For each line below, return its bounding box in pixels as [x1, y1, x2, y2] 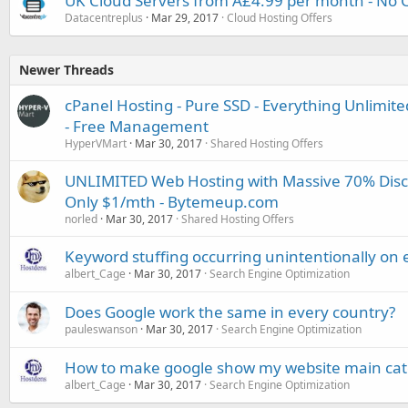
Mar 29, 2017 [151, 10, 219, 26]
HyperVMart [65, 136, 127, 152]
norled [65, 211, 97, 228]
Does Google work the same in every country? [65, 301, 395, 323]
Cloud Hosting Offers [227, 10, 332, 26]
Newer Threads [19, 61, 114, 79]
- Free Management [65, 116, 209, 138]
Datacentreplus [65, 10, 143, 26]
